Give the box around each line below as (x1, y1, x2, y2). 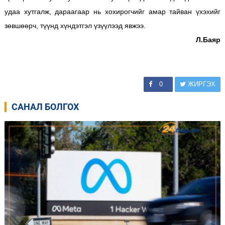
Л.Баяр (196, 35, 221, 44)
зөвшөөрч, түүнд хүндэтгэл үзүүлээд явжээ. (4, 21, 148, 30)
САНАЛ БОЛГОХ (11, 101, 79, 112)
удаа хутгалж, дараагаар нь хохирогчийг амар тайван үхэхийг (4, 7, 221, 16)
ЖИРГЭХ (186, 80, 216, 88)
